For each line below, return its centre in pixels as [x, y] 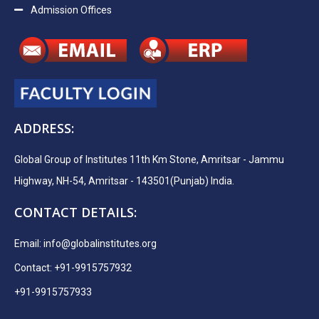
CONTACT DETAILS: [75, 213]
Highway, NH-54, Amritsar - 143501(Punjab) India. [124, 181]
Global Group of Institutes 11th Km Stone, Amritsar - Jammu [149, 160]
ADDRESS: [44, 129]
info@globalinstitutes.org [100, 244]
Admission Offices [71, 10]
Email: [29, 244]
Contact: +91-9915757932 [73, 268]
